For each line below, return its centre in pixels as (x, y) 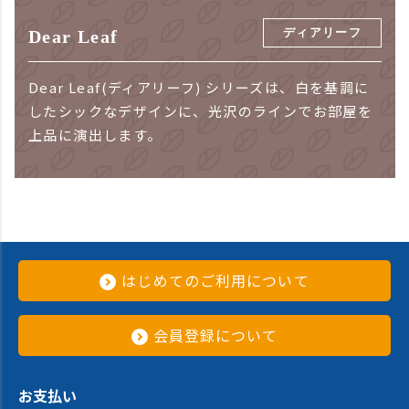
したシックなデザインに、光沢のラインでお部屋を (201, 110)
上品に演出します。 (95, 134)
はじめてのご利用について (215, 281)
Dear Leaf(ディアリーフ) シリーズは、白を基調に (199, 87)
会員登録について (215, 336)
